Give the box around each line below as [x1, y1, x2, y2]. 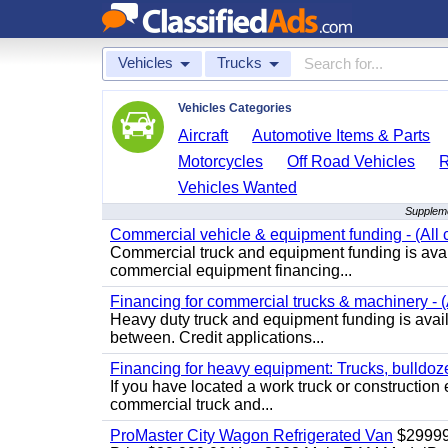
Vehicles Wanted [178, 179, 298, 196]
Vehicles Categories [178, 101, 292, 115]
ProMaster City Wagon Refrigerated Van [110, 427, 393, 444]
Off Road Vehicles [287, 153, 416, 170]
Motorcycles [178, 153, 264, 170]
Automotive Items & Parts [252, 127, 431, 144]
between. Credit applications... [110, 329, 324, 346]
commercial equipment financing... [110, 262, 352, 279]
